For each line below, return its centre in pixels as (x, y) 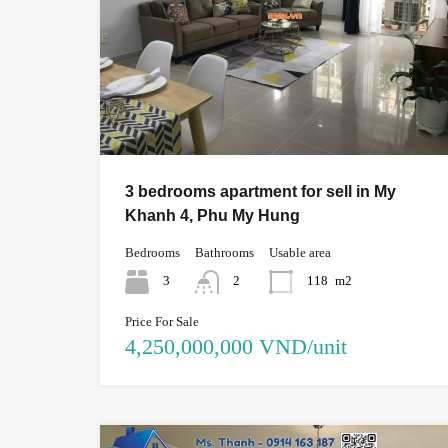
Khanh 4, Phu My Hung (212, 215)
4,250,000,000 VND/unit (236, 346)
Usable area (300, 252)
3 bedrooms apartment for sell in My (260, 191)
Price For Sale (162, 321)
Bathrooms (224, 252)
